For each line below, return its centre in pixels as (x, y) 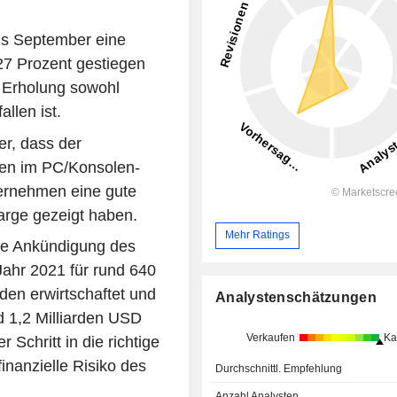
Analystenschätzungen (296, 297)
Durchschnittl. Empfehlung (279, 368)
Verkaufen (270, 337)
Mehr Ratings (258, 235)
